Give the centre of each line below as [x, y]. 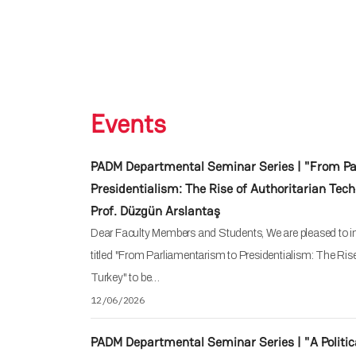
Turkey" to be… [126, 277]
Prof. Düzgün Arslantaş [155, 211]
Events [128, 123]
